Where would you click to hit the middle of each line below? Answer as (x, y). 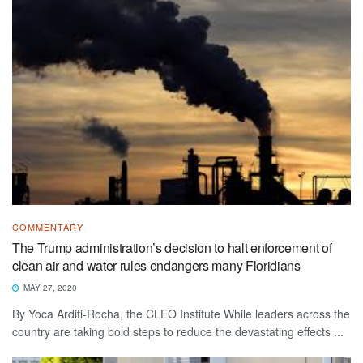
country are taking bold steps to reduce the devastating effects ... (178, 332)
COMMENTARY (48, 227)
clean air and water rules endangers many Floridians (156, 266)
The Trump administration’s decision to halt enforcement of (172, 248)
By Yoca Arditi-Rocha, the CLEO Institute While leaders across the (181, 314)
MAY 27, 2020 (49, 288)
